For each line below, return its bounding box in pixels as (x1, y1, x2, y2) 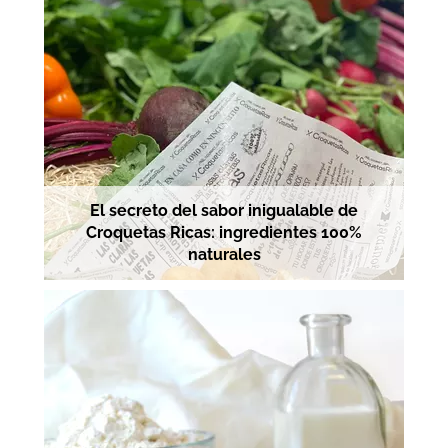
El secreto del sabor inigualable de (90, 201, 358, 221)
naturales (187, 245, 261, 265)
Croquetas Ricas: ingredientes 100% (86, 223, 362, 243)
